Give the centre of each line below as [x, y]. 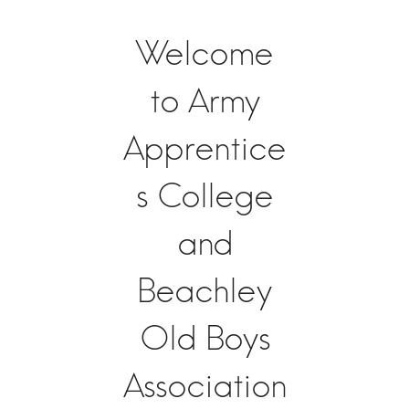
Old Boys [204, 338]
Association [204, 385]
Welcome [204, 53]
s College [204, 195]
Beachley [204, 290]
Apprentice [204, 148]
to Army [204, 100]
